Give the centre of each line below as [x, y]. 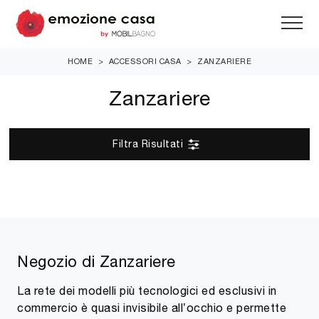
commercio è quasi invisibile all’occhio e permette [152, 307]
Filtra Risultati [150, 143]
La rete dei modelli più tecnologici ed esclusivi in [147, 290]
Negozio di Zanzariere [96, 261]
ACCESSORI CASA [145, 61]
